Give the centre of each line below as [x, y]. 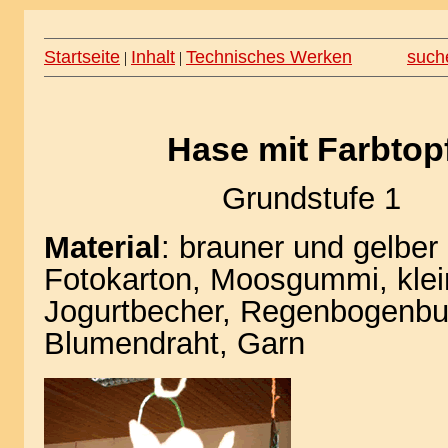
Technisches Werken [269, 57]
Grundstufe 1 [311, 198]
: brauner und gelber [299, 247]
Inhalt [153, 57]
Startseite [82, 57]
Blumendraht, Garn [174, 343]
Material [102, 247]
